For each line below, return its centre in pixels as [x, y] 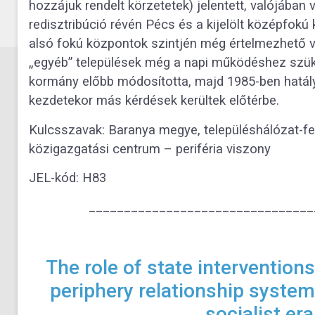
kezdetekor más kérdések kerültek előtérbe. [154, 101]
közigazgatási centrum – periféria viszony [150, 149]
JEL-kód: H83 [67, 178]
